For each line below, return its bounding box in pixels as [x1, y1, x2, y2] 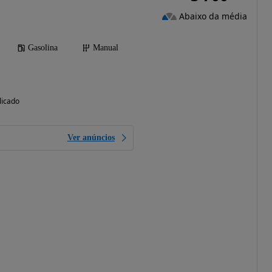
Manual [92, 42, 118, 52]
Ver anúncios [67, 132, 115, 142]
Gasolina [27, 42, 58, 52]
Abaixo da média [178, 10, 247, 22]
